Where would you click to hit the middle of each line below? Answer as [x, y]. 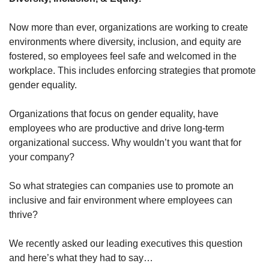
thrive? [23, 215]
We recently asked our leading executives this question [126, 244]
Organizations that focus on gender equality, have [114, 114]
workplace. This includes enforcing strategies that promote [132, 71]
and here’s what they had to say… [81, 258]
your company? [42, 157]
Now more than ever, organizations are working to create [128, 28]
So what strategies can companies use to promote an [121, 186]
